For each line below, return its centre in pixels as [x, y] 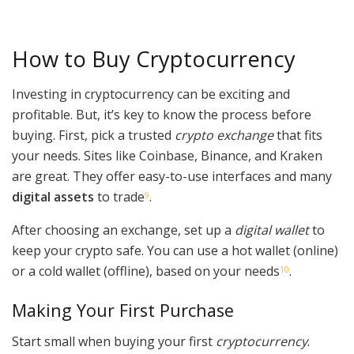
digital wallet [272, 230]
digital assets [53, 197]
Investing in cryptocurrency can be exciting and [151, 94]
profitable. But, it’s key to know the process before [162, 115]
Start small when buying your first [114, 341]
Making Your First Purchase [123, 310]
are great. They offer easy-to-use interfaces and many [172, 177]
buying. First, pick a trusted [93, 136]
